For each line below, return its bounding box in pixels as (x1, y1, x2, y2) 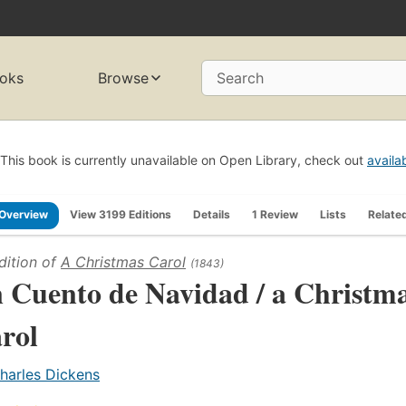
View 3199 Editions (70, 207, 171, 221)
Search (217, 69, 264, 88)
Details (193, 207, 230, 221)
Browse (98, 69, 150, 88)
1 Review (252, 207, 298, 221)
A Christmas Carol (61, 252, 186, 271)
